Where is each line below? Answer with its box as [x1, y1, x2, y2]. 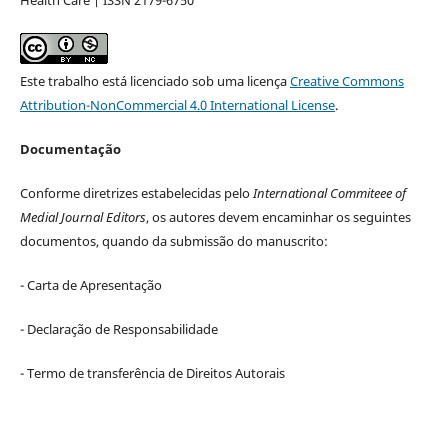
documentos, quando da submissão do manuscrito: [19, 231, 328, 250]
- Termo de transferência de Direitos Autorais [19, 363, 285, 382]
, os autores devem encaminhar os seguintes [145, 207, 411, 226]
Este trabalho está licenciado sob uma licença [19, 71, 290, 90]
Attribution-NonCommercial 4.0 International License [19, 95, 335, 114]
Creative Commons [289, 71, 404, 90]
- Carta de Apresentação [19, 275, 162, 294]
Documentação [19, 139, 121, 158]
